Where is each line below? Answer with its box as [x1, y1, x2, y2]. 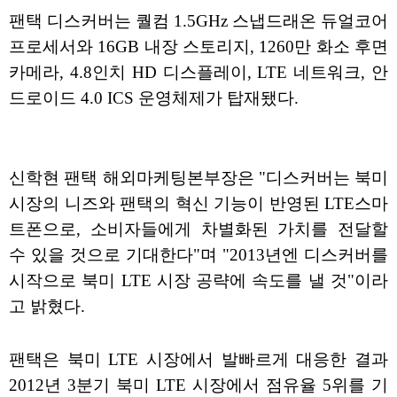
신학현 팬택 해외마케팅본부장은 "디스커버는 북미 [9, 168, 388, 188]
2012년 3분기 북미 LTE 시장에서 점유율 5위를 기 [9, 376, 388, 395]
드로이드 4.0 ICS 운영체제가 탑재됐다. [9, 89, 299, 108]
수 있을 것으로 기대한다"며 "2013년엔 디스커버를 [9, 245, 388, 265]
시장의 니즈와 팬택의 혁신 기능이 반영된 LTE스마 [9, 194, 388, 214]
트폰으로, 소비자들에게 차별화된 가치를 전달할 [9, 220, 388, 239]
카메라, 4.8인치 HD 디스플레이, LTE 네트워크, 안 [9, 63, 388, 82]
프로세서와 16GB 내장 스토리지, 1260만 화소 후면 [9, 37, 388, 57]
